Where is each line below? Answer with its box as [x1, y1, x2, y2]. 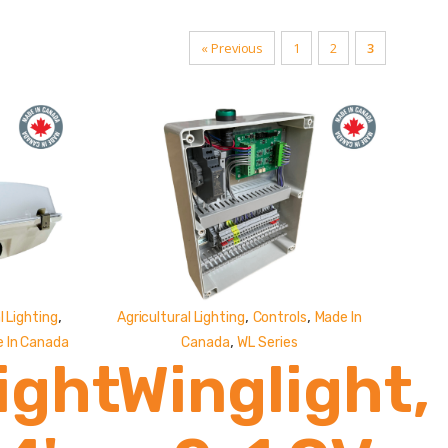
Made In [314, 309, 362, 327]
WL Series [237, 334, 298, 352]
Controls [252, 309, 307, 327]
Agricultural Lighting [116, 309, 245, 327]
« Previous [201, 38, 264, 57]
